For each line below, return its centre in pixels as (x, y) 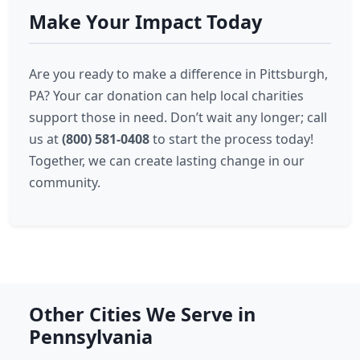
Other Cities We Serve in (142, 314)
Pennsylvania (91, 337)
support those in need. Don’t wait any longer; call (178, 117)
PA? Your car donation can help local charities (166, 96)
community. (65, 182)
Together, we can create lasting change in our (167, 161)
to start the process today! (231, 139)
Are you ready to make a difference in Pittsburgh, (178, 74)
